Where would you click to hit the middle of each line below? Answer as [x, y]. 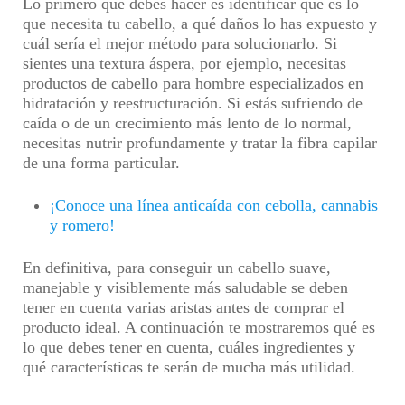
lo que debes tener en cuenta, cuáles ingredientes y [189, 347]
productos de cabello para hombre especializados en [193, 83]
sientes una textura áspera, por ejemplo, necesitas [184, 63]
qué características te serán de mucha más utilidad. [189, 367]
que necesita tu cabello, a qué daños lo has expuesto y [200, 24]
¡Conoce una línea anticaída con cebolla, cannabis [214, 205]
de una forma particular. [101, 163]
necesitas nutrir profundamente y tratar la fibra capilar [200, 143]
